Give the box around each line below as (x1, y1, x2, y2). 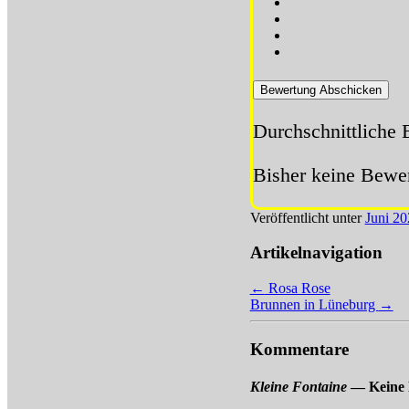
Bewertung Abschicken (259, 82, 382, 97)
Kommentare (249, 339, 349, 359)
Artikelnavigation (249, 243, 383, 263)
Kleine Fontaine (249, 379, 347, 395)
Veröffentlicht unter (249, 209, 362, 225)
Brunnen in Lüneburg (249, 297, 379, 313)
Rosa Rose (264, 280, 330, 297)
